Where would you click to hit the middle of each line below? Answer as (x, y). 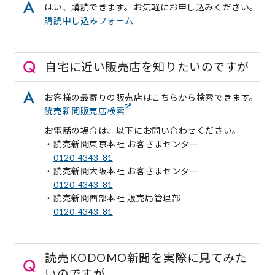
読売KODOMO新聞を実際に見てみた (146, 257)
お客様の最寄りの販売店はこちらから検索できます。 (151, 97)
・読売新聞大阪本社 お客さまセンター (122, 171)
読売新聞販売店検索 (85, 110)
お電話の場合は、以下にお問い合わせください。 (143, 130)
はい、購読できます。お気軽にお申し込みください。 (151, 7)
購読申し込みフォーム (89, 20)
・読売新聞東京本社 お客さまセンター (122, 144)
